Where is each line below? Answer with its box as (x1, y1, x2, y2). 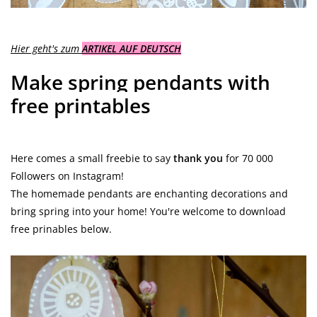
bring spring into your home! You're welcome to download (11, 204, 286, 219)
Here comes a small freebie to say (11, 151, 173, 166)
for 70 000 (223, 151, 273, 166)
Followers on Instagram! (11, 169, 124, 183)
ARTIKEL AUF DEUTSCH (82, 41, 181, 55)
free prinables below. (11, 222, 112, 236)
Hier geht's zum (11, 41, 82, 55)
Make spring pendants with (11, 69, 270, 96)
